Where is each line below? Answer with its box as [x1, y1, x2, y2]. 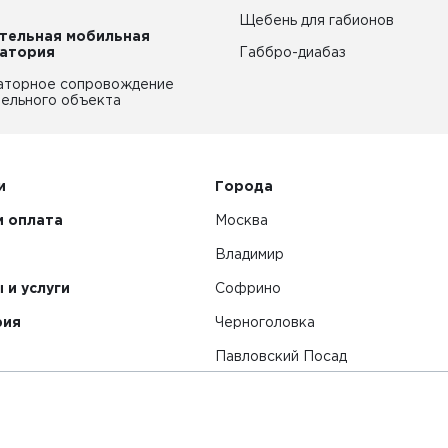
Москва [214, 215, 268, 227]
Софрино [214, 283, 281, 295]
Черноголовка [214, 317, 315, 329]
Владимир [214, 249, 284, 261]
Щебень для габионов [239, 15, 394, 27]
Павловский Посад [214, 351, 347, 363]
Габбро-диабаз [239, 47, 346, 59]
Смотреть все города [214, 385, 366, 397]
